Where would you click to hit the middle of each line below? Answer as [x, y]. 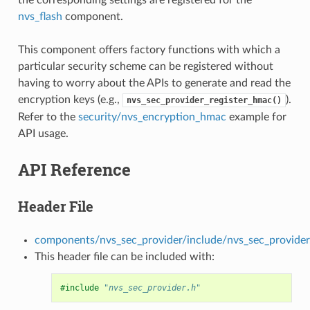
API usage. [43, 133]
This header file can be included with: [124, 256]
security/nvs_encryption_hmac [152, 117]
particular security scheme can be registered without [145, 66]
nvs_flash [40, 16]
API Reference [74, 169]
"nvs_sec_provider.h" [152, 288]
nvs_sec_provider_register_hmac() [204, 100]
